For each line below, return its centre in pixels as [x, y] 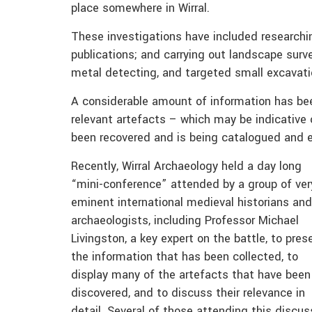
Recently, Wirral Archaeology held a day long [186, 167]
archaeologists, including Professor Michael [185, 221]
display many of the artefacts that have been [191, 275]
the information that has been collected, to [185, 257]
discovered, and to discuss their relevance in [188, 294]
